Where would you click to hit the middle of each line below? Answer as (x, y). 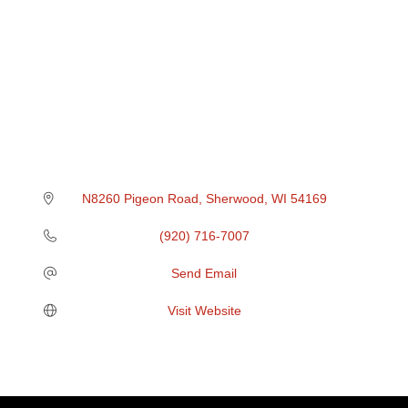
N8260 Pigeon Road (140, 198)
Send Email (204, 273)
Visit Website (204, 310)
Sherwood (235, 198)
